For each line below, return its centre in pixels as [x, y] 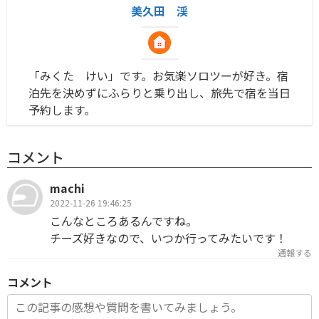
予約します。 [62, 109]
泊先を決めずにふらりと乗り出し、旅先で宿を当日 [159, 92]
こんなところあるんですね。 [124, 221]
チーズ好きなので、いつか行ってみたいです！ [168, 238]
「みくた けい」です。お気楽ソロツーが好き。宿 [158, 75]
